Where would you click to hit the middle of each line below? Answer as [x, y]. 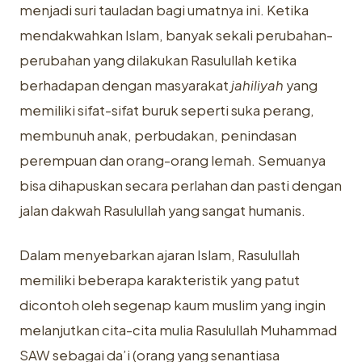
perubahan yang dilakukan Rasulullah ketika [158, 60]
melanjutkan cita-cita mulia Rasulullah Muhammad [178, 330]
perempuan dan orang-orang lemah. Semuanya [173, 160]
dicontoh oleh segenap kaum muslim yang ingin [173, 305]
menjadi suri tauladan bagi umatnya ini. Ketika [164, 10]
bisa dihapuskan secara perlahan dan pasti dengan [181, 185]
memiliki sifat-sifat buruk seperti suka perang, [167, 110]
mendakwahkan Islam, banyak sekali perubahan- [176, 35]
